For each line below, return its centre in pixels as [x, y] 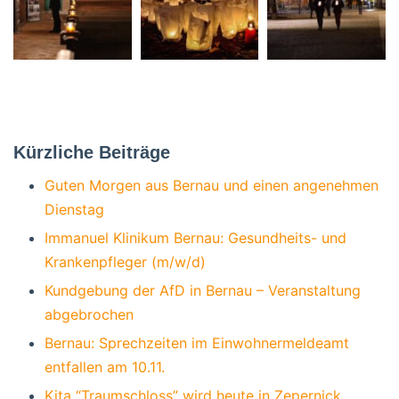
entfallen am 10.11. [105, 366]
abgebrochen [89, 314]
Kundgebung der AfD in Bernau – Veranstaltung [203, 290]
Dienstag [74, 209]
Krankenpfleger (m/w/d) [125, 261]
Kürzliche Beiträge [92, 152]
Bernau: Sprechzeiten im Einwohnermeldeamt [197, 342]
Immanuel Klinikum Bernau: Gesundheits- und [195, 237]
